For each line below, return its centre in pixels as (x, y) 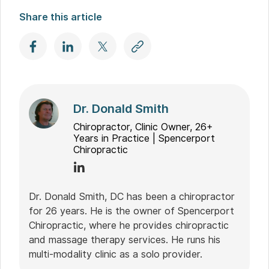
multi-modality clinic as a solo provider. (116, 255)
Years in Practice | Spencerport (144, 139)
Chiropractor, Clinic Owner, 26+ (143, 127)
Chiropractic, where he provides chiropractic (129, 226)
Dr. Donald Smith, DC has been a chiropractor (132, 197)
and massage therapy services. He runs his (125, 240)
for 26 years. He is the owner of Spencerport (132, 211)
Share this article (61, 17)
